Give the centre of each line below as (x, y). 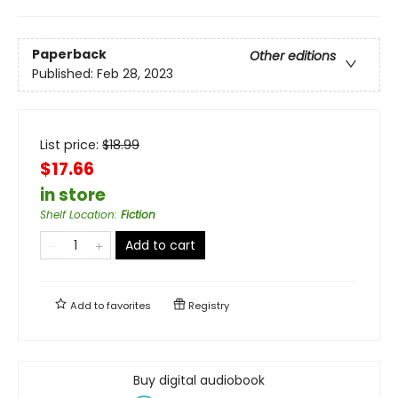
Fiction (138, 214)
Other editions (293, 56)
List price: (71, 144)
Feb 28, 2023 (135, 73)
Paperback (69, 54)
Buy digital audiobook (199, 380)
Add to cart (160, 245)
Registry (207, 305)
